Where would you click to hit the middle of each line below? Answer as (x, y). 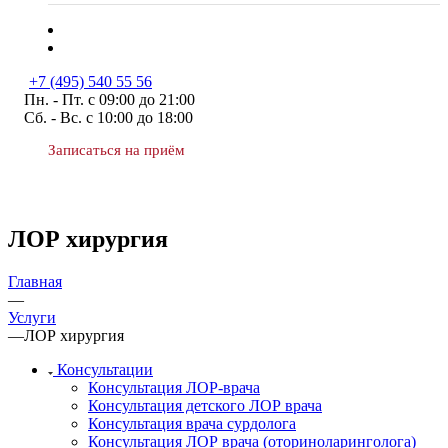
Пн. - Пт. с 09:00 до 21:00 (109, 99)
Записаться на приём (116, 150)
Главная (35, 281)
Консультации (105, 369)
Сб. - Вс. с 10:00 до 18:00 (108, 117)
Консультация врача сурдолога (192, 423)
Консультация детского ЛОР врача (205, 405)
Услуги (32, 317)
